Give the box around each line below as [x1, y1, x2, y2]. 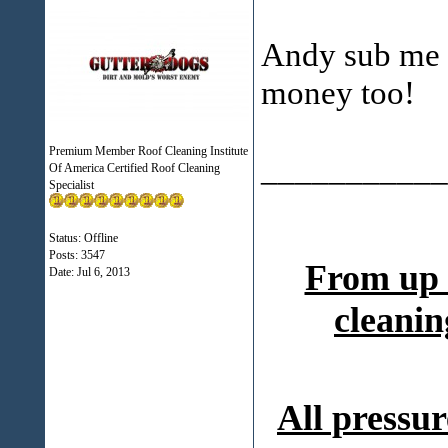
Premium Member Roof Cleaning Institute [48, 144, 248, 158]
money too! [260, 74, 415, 111]
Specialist [48, 178, 94, 192]
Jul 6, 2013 [76, 265, 130, 279]
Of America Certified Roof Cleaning [48, 161, 220, 175]
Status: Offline [48, 231, 118, 245]
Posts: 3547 [48, 248, 105, 262]
